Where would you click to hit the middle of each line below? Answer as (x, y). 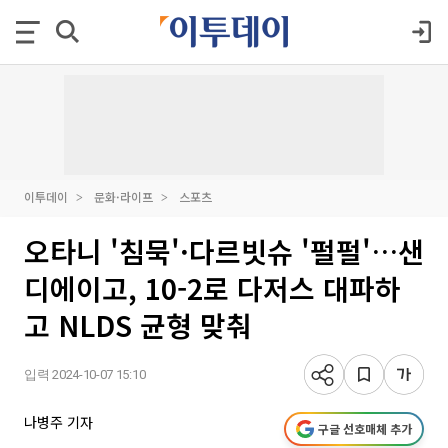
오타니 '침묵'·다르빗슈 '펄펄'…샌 (224, 251)
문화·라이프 (123, 196)
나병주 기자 (58, 422)
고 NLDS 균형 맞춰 (138, 325)
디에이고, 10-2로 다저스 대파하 (212, 288)
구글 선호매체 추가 (365, 428)
